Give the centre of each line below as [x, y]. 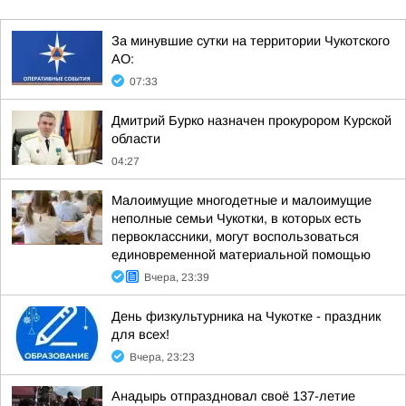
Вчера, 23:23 [162, 357]
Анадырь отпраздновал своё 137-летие [233, 396]
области [136, 139]
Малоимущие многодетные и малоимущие [242, 200]
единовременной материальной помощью [241, 255]
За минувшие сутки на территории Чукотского [251, 41]
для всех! [140, 334]
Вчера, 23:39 [177, 277]
